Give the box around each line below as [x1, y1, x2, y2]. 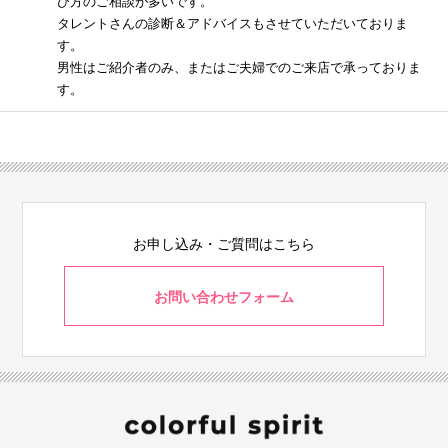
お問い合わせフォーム [154, 289, 294, 305]
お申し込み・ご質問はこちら [133, 236, 315, 252]
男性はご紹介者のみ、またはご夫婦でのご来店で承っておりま [57, 60, 422, 75]
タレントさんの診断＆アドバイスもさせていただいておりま [57, 16, 409, 31]
